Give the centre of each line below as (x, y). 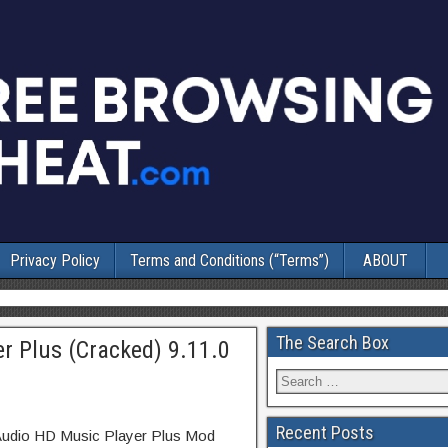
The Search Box (332, 342)
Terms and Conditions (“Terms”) (229, 260)
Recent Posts (325, 432)
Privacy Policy (55, 260)
